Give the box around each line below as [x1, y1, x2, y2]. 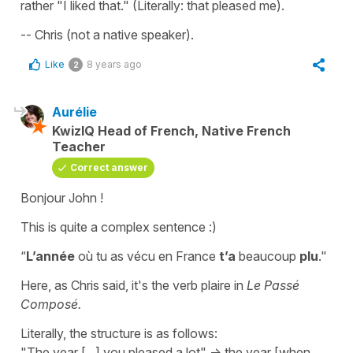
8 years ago [87, 58, 142, 70]
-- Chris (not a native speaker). [20, 27, 194, 43]
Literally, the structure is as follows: [20, 325, 217, 341]
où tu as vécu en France [75, 248, 219, 264]
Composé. [20, 296, 81, 312]
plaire [201, 277, 231, 293]
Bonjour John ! [20, 190, 103, 206]
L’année [26, 248, 75, 264]
